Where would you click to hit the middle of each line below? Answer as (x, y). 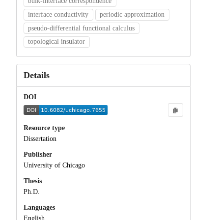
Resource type (44, 128)
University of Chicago (54, 165)
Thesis (32, 181)
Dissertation (40, 139)
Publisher (38, 155)
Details (36, 75)
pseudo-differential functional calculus (82, 28)
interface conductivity (58, 14)
